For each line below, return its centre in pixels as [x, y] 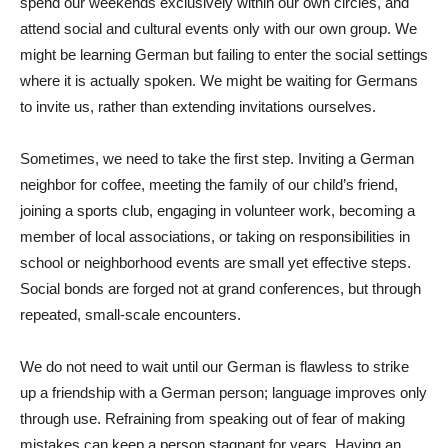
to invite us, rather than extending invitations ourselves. [198, 106]
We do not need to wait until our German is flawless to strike [214, 366]
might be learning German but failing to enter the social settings [224, 54]
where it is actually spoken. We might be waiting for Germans [219, 80]
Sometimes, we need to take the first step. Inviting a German [217, 158]
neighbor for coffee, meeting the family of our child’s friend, [209, 184]
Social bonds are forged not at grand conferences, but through [220, 288]
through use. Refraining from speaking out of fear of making [212, 418]
